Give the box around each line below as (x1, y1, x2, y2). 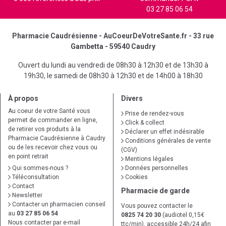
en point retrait (8, 153, 48, 160)
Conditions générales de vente (124, 137, 211, 145)
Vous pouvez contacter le (121, 202, 193, 210)
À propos (8, 94, 38, 103)
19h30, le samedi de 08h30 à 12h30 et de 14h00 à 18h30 (23, 72, 203, 80)
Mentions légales (124, 155, 174, 163)
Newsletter (11, 192, 42, 199)
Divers (121, 94, 143, 103)
